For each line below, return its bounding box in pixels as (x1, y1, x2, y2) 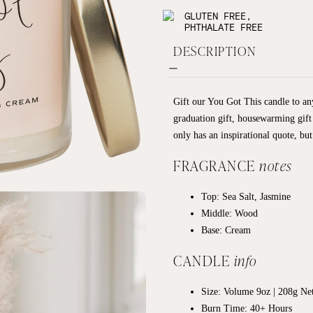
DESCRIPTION (173, 42, 257, 59)
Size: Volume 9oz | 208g (201, 285, 298, 297)
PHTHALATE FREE (184, 20, 263, 33)
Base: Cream (201, 224, 251, 235)
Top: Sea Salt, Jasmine (201, 190, 291, 202)
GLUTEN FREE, (184, 9, 252, 22)
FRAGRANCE (173, 155, 259, 175)
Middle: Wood (201, 207, 258, 219)
